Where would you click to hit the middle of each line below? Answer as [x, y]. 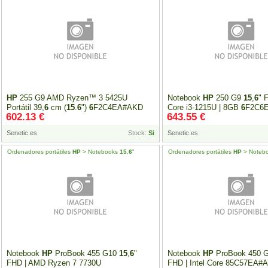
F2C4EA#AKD [118, 107]
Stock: [138, 133]
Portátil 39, [25, 107]
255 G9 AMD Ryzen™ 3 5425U [72, 98]
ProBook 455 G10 [86, 253]
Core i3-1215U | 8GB [204, 107]
